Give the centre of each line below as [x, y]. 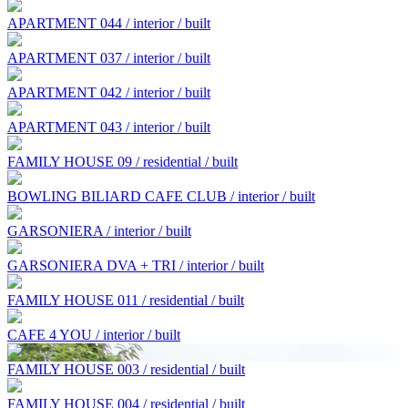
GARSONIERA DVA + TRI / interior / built [136, 265]
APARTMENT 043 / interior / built [109, 127]
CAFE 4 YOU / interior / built [94, 334]
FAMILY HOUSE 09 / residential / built [122, 161]
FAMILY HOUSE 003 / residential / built [126, 369]
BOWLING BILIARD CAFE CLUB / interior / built [161, 196]
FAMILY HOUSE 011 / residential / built [126, 300]
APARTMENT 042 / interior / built [109, 92]
